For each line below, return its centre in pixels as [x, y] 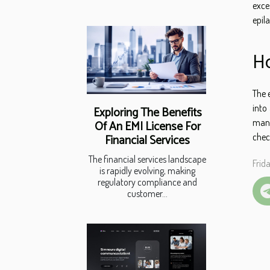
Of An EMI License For [147, 127]
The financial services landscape [147, 159]
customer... [147, 194]
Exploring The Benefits [147, 113]
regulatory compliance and [147, 182]
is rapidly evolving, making [147, 171]
